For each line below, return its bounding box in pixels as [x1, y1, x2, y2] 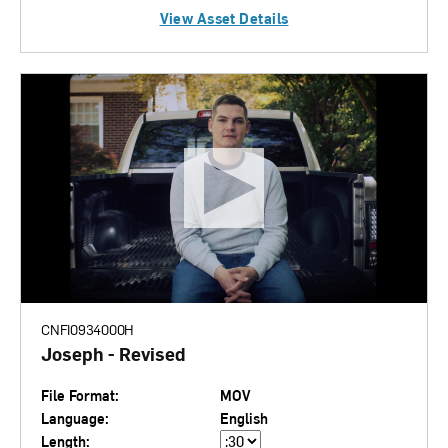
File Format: [41, 385, 119, 405]
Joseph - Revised [41, 340, 186, 366]
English [219, 408, 268, 428]
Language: [41, 408, 109, 428]
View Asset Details [159, 9, 289, 29]
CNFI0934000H [41, 319, 135, 339]
